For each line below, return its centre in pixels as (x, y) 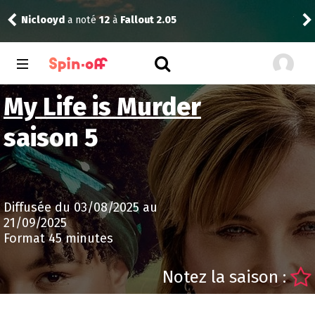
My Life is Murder (102, 107)
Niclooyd (43, 20)
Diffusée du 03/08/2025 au (81, 207)
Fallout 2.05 (148, 20)
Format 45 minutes (58, 238)
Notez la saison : (226, 277)
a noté (82, 20)
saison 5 (51, 138)
